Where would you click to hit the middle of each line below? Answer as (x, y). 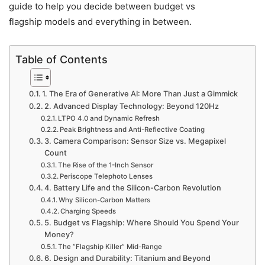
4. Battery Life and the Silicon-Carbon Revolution (133, 188)
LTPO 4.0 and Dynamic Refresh (109, 118)
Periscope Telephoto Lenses (106, 176)
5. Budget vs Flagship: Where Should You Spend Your (142, 223)
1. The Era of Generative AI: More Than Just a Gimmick (140, 94)
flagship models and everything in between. (100, 22)
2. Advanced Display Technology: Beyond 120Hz (132, 106)
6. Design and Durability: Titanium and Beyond (128, 258)
